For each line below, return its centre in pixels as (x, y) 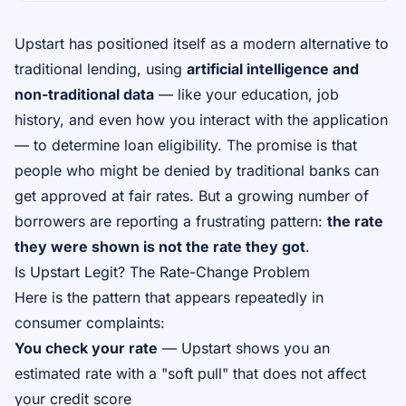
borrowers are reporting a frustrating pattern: (171, 221)
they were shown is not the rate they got (160, 246)
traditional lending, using (101, 69)
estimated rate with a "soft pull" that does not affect (190, 373)
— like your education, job (246, 94)
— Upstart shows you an (244, 348)
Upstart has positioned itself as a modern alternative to (202, 43)
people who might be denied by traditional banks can (197, 170)
